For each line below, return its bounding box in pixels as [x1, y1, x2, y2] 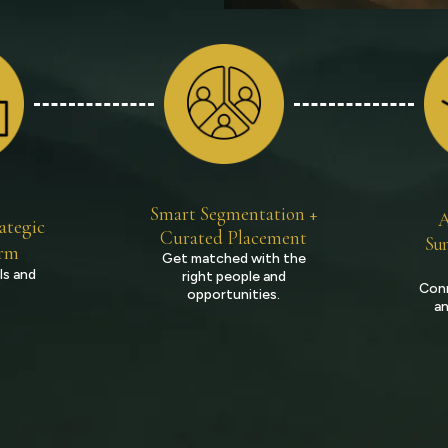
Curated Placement [160, 226, 308, 249]
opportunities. [187, 286, 281, 303]
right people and [181, 268, 286, 285]
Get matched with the [161, 250, 306, 267]
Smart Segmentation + [150, 202, 318, 225]
